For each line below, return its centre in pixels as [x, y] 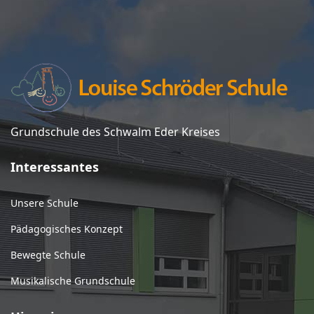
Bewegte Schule [48, 255]
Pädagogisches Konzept [67, 229]
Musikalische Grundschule [73, 281]
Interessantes [55, 167]
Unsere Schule [45, 203]
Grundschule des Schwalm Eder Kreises [115, 132]
